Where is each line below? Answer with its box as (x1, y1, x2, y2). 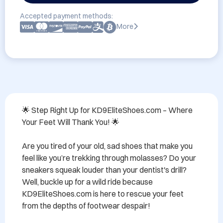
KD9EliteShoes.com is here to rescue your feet (22, 189, 184, 199)
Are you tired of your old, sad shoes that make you (22, 141, 193, 151)
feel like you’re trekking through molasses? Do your (22, 153, 196, 163)
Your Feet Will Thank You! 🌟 (22, 117, 119, 127)
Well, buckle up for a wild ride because (22, 177, 153, 187)
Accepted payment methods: (20, 11, 113, 20)
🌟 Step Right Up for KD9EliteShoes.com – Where (22, 105, 193, 115)
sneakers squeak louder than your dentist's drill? (22, 165, 187, 175)
